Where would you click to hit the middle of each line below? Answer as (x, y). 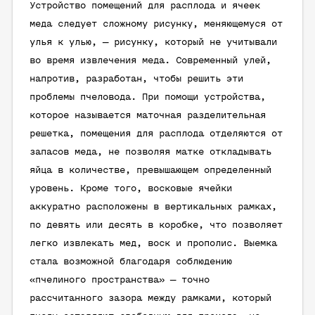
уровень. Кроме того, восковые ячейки (131, 189)
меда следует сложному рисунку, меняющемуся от (156, 24)
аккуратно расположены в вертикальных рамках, (153, 207)
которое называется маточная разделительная (148, 116)
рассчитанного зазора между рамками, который (150, 298)
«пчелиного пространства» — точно (120, 280)
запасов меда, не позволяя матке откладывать (150, 152)
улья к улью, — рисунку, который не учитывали (153, 43)
